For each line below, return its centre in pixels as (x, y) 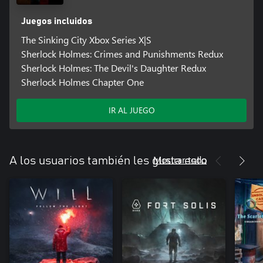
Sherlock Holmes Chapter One (82, 82)
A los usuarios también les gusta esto (108, 161)
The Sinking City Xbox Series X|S (86, 39)
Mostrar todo (180, 159)
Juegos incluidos (56, 21)
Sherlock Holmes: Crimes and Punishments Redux (122, 53)
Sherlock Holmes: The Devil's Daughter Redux (113, 68)
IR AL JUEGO (131, 110)
